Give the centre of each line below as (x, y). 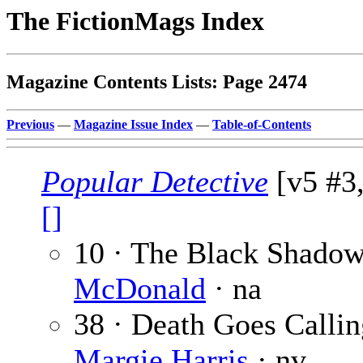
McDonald (140, 289)
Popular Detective (155, 182)
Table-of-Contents (262, 125)
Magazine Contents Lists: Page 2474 (157, 82)
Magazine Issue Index (133, 125)
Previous (30, 125)
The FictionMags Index (135, 21)
